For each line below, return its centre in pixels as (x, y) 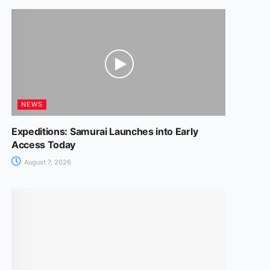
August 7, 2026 (46, 162)
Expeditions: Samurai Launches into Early (105, 132)
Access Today (43, 145)
